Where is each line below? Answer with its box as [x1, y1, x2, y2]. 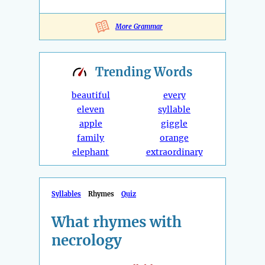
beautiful [71, 90, 110, 101]
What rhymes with [51, 213, 182, 232]
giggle [161, 118, 188, 130]
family [77, 132, 105, 144]
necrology [51, 231, 122, 250]
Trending [95, 64, 154, 80]
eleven [77, 104, 105, 115]
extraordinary [146, 147, 203, 158]
